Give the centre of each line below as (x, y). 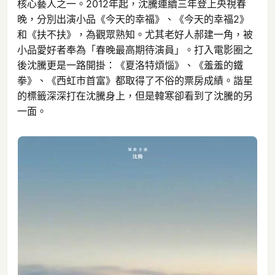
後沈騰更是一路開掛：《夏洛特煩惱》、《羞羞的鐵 (130, 65)
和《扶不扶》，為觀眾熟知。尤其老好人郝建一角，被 (135, 35)
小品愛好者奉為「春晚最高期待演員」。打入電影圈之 (135, 50)
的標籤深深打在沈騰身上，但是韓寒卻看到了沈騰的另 (135, 96)
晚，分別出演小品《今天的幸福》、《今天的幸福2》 (133, 19)
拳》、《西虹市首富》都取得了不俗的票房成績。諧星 (135, 81)
